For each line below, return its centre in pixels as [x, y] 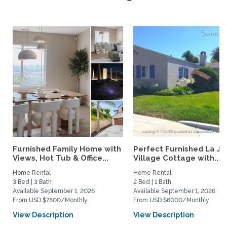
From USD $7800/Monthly [50, 200]
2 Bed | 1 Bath [152, 182]
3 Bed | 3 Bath [32, 182]
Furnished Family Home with [67, 149]
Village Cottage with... [177, 158]
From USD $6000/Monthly [171, 200]
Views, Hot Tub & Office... [61, 158]
